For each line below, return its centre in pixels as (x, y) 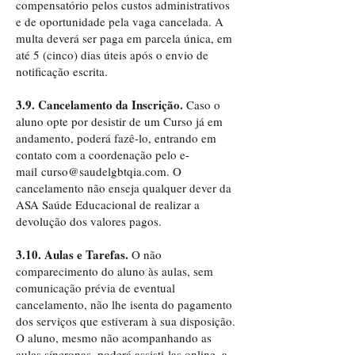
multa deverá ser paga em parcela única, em (124, 38)
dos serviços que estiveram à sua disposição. (126, 321)
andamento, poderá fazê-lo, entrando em (116, 138)
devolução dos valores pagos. (91, 221)
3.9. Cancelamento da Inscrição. (101, 105)
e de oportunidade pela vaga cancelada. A (120, 21)
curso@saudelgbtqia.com (104, 171)
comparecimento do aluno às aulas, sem (115, 271)
